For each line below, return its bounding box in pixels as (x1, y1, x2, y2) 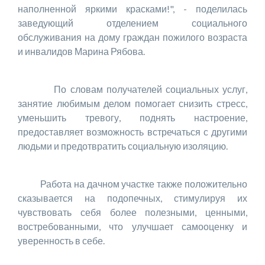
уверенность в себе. (18, 234, 105, 246)
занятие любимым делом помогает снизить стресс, (18, 97, 247, 109)
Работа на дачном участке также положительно (18, 177, 247, 189)
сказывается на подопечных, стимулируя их (18, 192, 247, 203)
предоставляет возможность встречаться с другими (18, 125, 247, 137)
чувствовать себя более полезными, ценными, (18, 206, 247, 218)
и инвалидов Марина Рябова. (18, 45, 145, 57)
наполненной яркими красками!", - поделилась (18, 2, 247, 14)
